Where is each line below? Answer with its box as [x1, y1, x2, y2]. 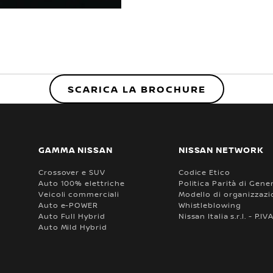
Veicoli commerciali [38, 188, 120, 199]
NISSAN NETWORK [178, 143, 264, 155]
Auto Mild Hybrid [38, 221, 107, 232]
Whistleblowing [178, 199, 241, 210]
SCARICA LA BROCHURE [67, 82, 206, 96]
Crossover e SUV [38, 166, 105, 177]
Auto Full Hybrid [38, 210, 105, 221]
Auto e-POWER [38, 199, 98, 210]
